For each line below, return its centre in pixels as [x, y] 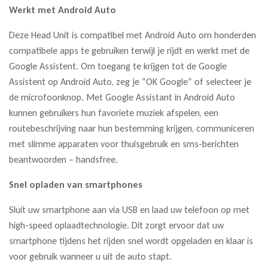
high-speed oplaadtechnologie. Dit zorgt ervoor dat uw [116, 225]
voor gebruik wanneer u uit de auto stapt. [90, 256]
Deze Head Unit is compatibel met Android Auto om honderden [133, 35]
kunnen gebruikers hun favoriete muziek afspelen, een [114, 112]
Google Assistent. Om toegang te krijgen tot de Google [118, 66]
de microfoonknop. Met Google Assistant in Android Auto [122, 97]
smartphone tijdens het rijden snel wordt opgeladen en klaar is [131, 240]
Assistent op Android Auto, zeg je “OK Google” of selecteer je [130, 81]
